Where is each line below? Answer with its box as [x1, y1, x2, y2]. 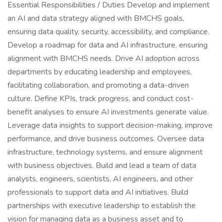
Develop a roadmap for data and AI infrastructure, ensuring [7, 40, 208, 51]
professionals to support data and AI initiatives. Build [7, 187, 188, 198]
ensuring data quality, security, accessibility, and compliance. [7, 26, 209, 37]
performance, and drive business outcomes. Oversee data [7, 133, 204, 144]
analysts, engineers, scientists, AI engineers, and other [7, 173, 193, 184]
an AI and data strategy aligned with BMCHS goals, [7, 13, 184, 24]
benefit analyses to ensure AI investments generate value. [7, 107, 209, 117]
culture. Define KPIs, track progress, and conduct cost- [7, 93, 194, 104]
